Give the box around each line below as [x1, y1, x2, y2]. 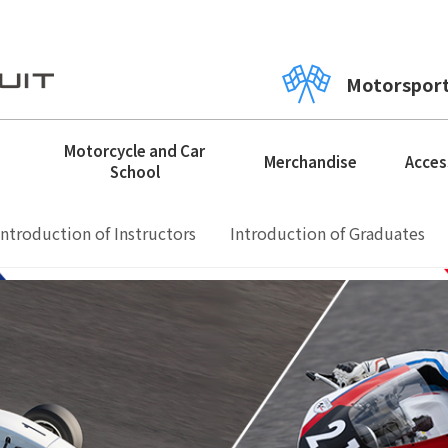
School [109, 161, 160, 182]
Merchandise [264, 150, 358, 172]
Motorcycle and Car [64, 140, 206, 161]
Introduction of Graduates [230, 221, 425, 245]
